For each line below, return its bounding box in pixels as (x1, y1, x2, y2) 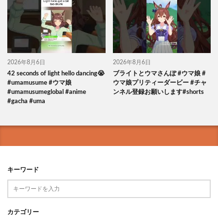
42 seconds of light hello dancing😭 (7, 71, 105, 77)
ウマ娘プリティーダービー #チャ (112, 80, 207, 87)
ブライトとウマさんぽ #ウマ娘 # (112, 71, 206, 77)
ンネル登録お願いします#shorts (112, 89, 204, 96)
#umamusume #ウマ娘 (7, 80, 72, 87)
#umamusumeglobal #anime (7, 89, 86, 96)
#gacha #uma (7, 98, 45, 105)
